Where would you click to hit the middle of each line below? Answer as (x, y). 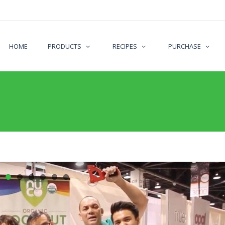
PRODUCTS (65, 46)
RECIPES (125, 46)
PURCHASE (185, 46)
